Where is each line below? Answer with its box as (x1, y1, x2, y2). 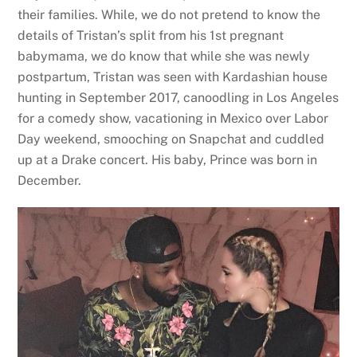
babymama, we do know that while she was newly (18, 48, 311, 64)
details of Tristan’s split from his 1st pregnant (18, 27, 284, 43)
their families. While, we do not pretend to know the (18, 6, 321, 22)
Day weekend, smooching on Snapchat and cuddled (18, 131, 325, 147)
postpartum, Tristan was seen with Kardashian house (18, 69, 328, 84)
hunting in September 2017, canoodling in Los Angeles (18, 89, 339, 105)
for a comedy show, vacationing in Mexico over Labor (18, 110, 329, 126)
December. (18, 172, 82, 188)
